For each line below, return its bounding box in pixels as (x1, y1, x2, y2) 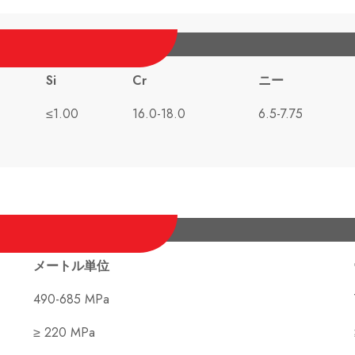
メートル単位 (33, 257, 109, 276)
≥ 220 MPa (33, 323, 95, 342)
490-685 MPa (33, 290, 109, 309)
